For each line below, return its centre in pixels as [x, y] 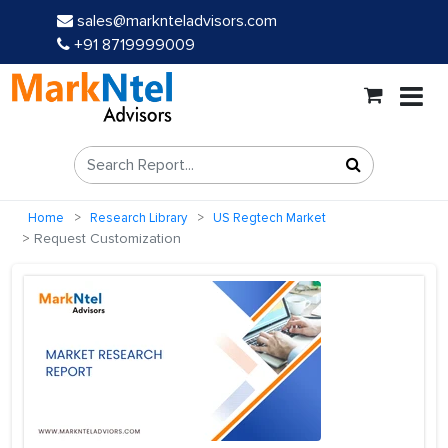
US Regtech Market [269, 218]
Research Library [138, 218]
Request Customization [105, 239]
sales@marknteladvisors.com [177, 21]
